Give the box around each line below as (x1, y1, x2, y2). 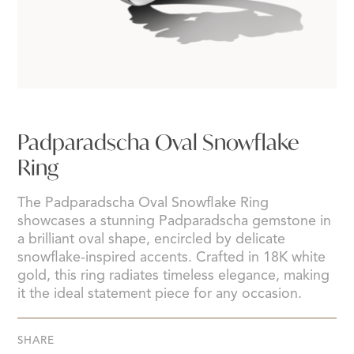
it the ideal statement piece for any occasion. (17, 286, 303, 301)
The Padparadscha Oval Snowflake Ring (17, 195, 269, 210)
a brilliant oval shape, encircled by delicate (17, 232, 286, 247)
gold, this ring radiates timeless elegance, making (17, 268, 330, 283)
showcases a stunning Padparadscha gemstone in (17, 213, 332, 228)
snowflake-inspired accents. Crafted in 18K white (17, 250, 326, 265)
